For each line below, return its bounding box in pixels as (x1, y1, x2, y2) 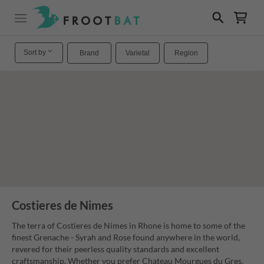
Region (174, 48, 198, 57)
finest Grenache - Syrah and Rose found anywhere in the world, (12, 232, 240, 243)
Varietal (126, 48, 150, 57)
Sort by (23, 48, 46, 57)
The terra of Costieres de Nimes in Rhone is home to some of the (12, 220, 245, 231)
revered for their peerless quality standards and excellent (12, 244, 219, 255)
